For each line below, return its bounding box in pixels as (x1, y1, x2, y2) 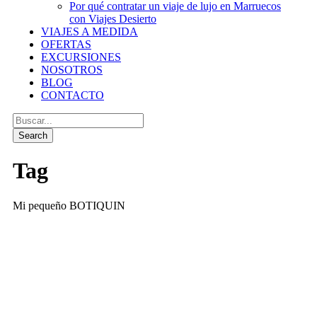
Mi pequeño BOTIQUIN (13, 199, 125, 212)
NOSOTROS (41, 64, 103, 76)
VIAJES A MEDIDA (41, 25, 138, 38)
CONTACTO (41, 89, 104, 101)
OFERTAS (41, 38, 91, 50)
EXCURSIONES (41, 51, 121, 63)
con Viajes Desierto (69, 13, 156, 25)
